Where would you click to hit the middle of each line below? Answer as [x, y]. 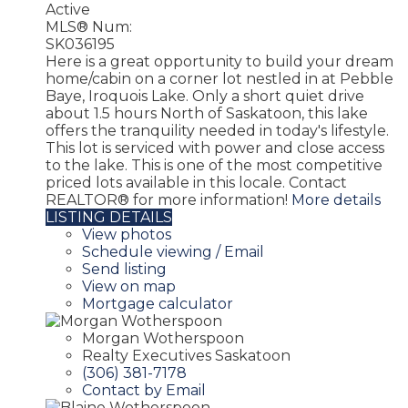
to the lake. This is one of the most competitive [214, 165]
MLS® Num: [89, 26]
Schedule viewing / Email [173, 251]
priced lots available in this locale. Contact [196, 182]
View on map [129, 286]
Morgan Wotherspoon [163, 338]
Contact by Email [144, 390]
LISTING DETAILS [109, 217]
